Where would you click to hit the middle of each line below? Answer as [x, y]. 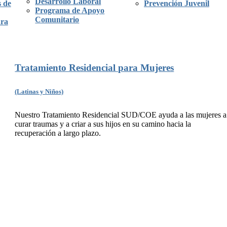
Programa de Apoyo [70, 10]
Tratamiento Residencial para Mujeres [94, 67]
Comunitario [57, 19]
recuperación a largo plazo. [58, 133]
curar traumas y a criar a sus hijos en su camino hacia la [103, 124]
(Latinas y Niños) [39, 91]
